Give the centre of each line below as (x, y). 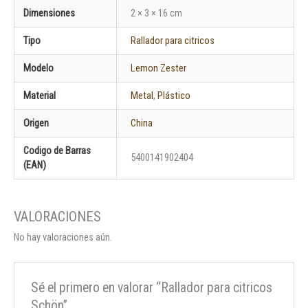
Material (40, 95)
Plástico (174, 95)
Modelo (39, 68)
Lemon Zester (158, 68)
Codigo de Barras (57, 150)
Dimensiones (49, 13)
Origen (36, 123)
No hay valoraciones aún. (63, 238)
